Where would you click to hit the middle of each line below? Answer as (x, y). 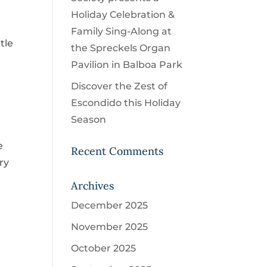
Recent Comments (117, 151)
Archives (93, 186)
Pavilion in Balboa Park (127, 65)
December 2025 (110, 205)
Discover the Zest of (119, 86)
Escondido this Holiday (126, 103)
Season (89, 119)
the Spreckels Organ (121, 48)
